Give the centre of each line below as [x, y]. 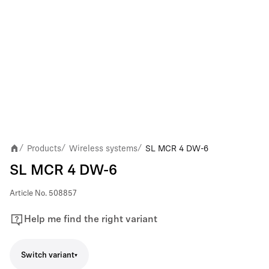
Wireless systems [103, 148]
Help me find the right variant [91, 219]
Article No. [28, 194]
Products [44, 148]
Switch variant [48, 255]
